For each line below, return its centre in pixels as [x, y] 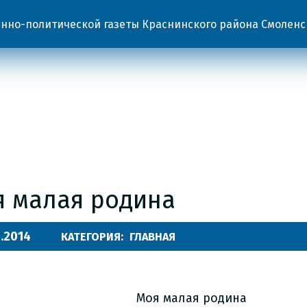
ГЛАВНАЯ [152, 237]
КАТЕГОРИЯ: [94, 237]
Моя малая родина [192, 298]
